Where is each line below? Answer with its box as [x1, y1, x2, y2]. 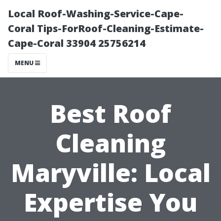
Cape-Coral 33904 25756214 [8, 37, 146, 50]
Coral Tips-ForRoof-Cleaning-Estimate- [8, 22, 204, 35]
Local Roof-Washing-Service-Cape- [8, 7, 184, 20]
